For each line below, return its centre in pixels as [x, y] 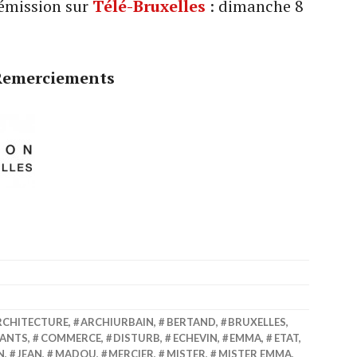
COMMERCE [71, 338]
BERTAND [191, 322]
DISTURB [137, 338]
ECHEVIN [195, 338]
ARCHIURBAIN [118, 322]
